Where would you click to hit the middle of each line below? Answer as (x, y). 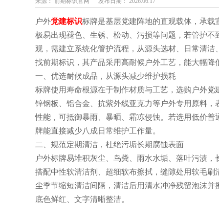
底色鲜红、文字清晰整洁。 (82, 199)
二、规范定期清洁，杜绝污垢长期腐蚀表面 (109, 144)
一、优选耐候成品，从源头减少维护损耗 (106, 76)
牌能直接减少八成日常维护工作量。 (98, 131)
